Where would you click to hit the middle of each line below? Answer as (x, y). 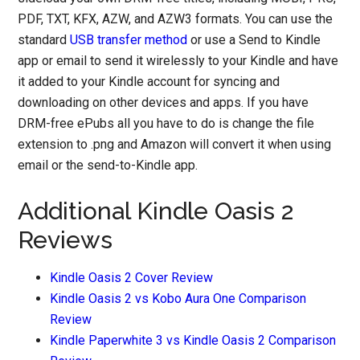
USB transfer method (129, 40)
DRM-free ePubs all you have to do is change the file (166, 124)
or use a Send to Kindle (254, 40)
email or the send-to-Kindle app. (108, 166)
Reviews (65, 240)
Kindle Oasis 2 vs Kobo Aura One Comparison (178, 299)
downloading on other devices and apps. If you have (164, 103)
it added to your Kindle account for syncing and (149, 82)
